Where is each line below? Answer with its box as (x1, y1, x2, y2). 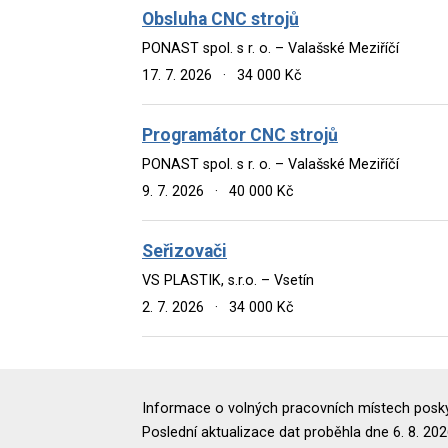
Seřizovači (142, 240, 227, 261)
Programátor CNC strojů (142, 124, 338, 145)
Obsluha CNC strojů (142, 8, 299, 29)
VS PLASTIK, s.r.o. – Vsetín (142, 271, 314, 289)
